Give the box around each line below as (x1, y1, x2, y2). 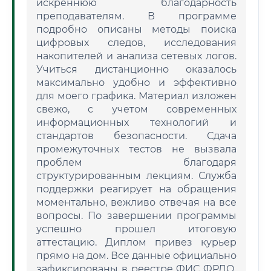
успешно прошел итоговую (36, 223, 237, 235)
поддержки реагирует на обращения (36, 183, 237, 195)
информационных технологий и (36, 117, 237, 128)
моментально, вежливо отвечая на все (36, 197, 237, 208)
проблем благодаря (36, 157, 237, 168)
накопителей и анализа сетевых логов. (36, 50, 237, 62)
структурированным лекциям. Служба (36, 170, 237, 181)
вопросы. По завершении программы (36, 210, 237, 221)
